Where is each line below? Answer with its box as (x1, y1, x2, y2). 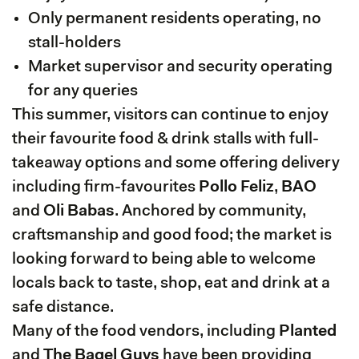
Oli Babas (43, 203, 115, 220)
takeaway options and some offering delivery (12, 155, 340, 171)
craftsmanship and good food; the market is (12, 227, 332, 244)
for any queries (28, 83, 138, 99)
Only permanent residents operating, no (28, 10, 321, 27)
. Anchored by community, (115, 203, 306, 220)
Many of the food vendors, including (12, 323, 279, 340)
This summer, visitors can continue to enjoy (12, 107, 329, 123)
